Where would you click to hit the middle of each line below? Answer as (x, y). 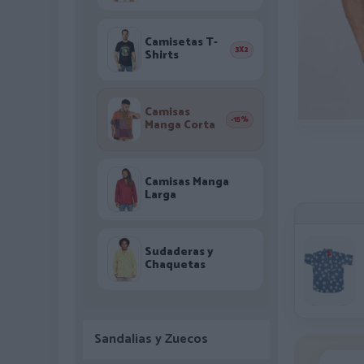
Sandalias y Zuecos (151, 339)
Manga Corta (180, 126)
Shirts (162, 56)
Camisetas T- (181, 43)
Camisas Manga (187, 182)
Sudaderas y (179, 252)
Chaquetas (175, 265)
